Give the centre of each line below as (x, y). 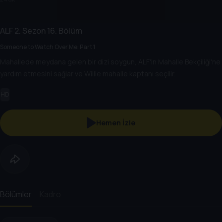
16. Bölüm (64, 31)
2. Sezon (29, 31)
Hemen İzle (115, 122)
